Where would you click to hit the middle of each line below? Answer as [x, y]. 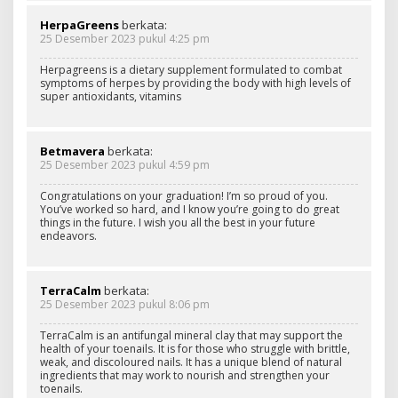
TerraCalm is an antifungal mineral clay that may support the [191, 335]
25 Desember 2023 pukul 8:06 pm [125, 304]
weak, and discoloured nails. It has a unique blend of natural [191, 362]
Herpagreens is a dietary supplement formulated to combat [191, 69]
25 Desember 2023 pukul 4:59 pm [125, 164]
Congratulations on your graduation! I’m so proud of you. [184, 195]
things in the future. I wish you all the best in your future [178, 222]
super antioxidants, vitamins [111, 96]
